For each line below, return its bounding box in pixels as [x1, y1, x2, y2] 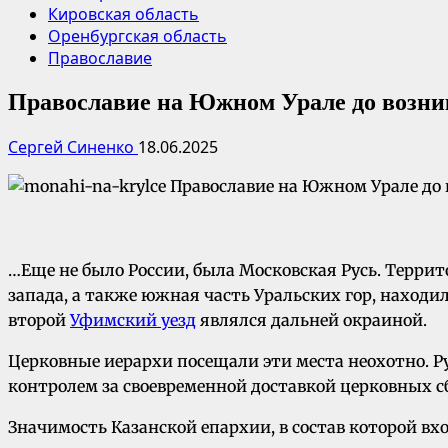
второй [8, 310, 70, 331]
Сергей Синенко [8, 135, 138, 158]
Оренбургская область [48, 24, 227, 47]
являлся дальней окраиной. [196, 310, 427, 331]
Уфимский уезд [70, 310, 196, 331]
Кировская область [48, 2, 199, 25]
